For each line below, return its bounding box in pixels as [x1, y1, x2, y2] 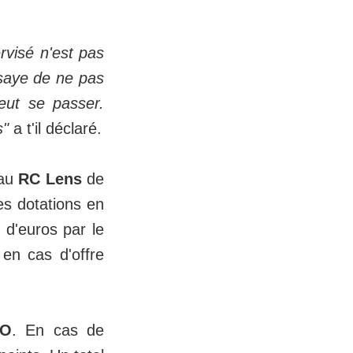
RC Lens [18, 170, 82, 188]
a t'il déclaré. [9, 120, 102, 138]
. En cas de [12, 321, 105, 340]
